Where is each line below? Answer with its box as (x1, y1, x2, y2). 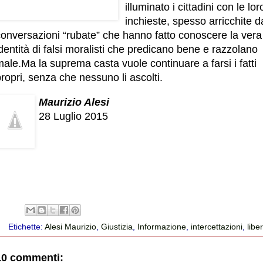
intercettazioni (191, 221, 243, 231)
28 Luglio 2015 (39, 110, 108, 122)
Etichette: (8, 221, 45, 231)
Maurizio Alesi (39, 96, 109, 108)
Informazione (137, 221, 187, 231)
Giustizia (101, 221, 133, 231)
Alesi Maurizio (45, 221, 97, 231)
